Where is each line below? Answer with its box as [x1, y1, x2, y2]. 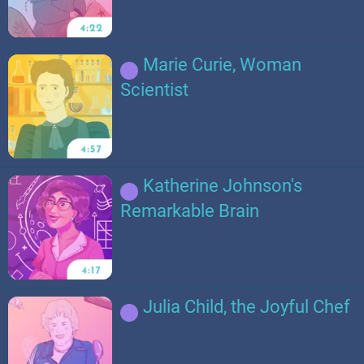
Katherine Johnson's [143, 175, 303, 196]
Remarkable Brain [120, 200, 260, 221]
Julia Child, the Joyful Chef [143, 297, 351, 318]
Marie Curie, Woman [143, 54, 302, 75]
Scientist [120, 79, 189, 100]
